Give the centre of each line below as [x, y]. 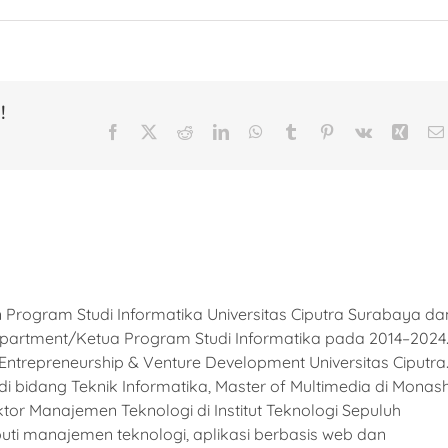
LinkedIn [257, 131]
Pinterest [361, 131]
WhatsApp [296, 131]
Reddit [213, 131]
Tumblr [321, 131]
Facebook [151, 131]
